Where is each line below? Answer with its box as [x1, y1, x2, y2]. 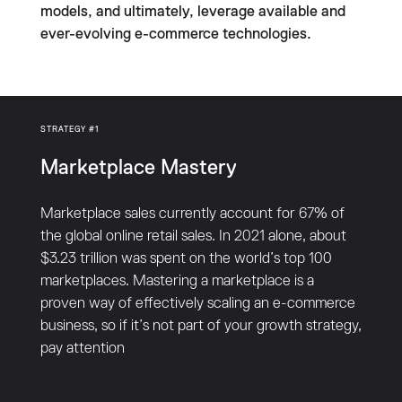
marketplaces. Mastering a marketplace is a [39, 273, 314, 289]
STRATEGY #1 [39, 125, 99, 134]
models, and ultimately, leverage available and [39, 4, 345, 20]
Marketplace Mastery [39, 157, 237, 179]
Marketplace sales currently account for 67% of [39, 205, 345, 222]
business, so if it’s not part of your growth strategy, [39, 318, 362, 334]
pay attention [39, 340, 125, 356]
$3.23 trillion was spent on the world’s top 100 [39, 250, 332, 267]
